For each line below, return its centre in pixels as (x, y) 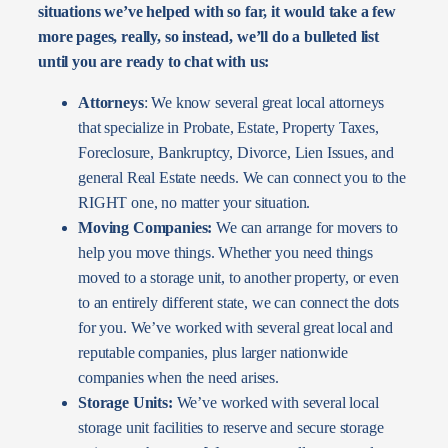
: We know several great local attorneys (264, 102)
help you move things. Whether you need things (225, 252)
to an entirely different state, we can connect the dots (239, 302)
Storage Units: (125, 402)
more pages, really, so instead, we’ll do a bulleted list (208, 36)
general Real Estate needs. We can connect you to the (242, 177)
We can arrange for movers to (305, 227)
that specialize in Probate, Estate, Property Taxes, (228, 127)
